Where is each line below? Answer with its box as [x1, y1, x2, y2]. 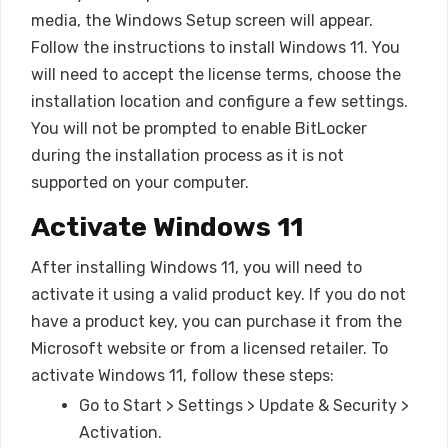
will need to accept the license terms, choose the [31, 65, 401, 85]
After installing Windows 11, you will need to [31, 257, 362, 277]
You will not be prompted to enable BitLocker [31, 119, 367, 139]
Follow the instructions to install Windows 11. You [31, 38, 400, 58]
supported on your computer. [31, 173, 249, 193]
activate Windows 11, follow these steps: [31, 365, 334, 385]
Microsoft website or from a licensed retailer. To [31, 338, 388, 358]
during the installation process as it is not [31, 146, 344, 166]
